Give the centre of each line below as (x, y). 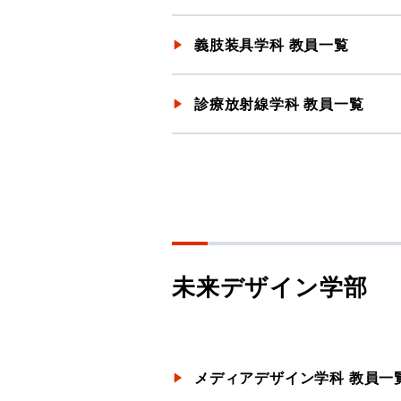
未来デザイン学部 (270, 286)
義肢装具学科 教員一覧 (272, 44)
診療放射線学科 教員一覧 (279, 103)
